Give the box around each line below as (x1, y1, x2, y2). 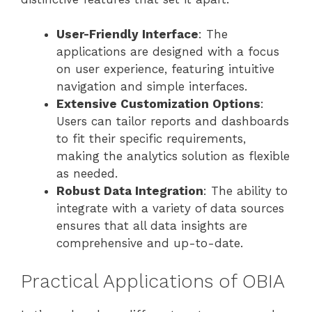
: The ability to (203, 184, 288, 198)
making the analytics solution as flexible (56, 149, 290, 164)
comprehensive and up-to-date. (56, 236, 243, 251)
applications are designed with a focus (56, 45, 279, 59)
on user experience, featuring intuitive (56, 62, 274, 77)
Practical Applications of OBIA (21, 270, 285, 292)
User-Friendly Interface (56, 27, 198, 42)
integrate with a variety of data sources (56, 201, 284, 216)
